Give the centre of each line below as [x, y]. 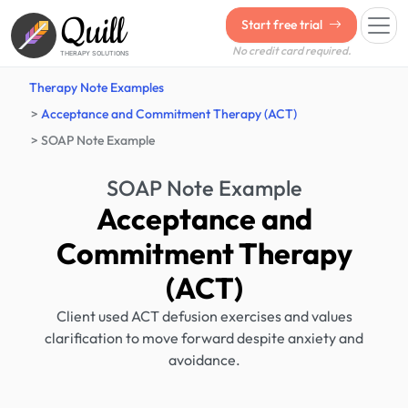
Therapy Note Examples [97, 87]
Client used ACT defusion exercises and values [204, 316]
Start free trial [283, 25]
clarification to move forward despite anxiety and [204, 338]
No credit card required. [291, 51]
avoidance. [204, 360]
